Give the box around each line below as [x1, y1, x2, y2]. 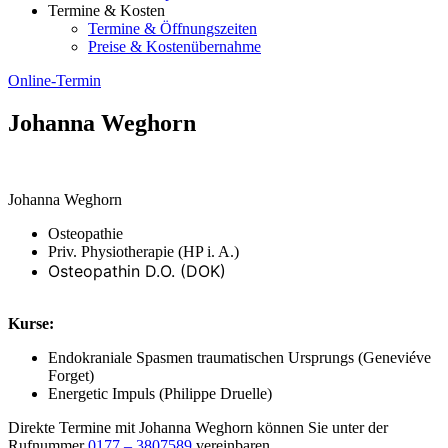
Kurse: [8, 314, 54, 332]
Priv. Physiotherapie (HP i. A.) [48, 242, 239, 260]
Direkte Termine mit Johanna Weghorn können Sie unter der [8, 418, 388, 436]
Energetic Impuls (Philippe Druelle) [48, 384, 272, 402]
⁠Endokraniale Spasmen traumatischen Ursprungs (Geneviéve [48, 348, 431, 366]
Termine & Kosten [48, 2, 165, 19]
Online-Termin [8, 72, 101, 89]
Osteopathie [48, 224, 123, 242]
